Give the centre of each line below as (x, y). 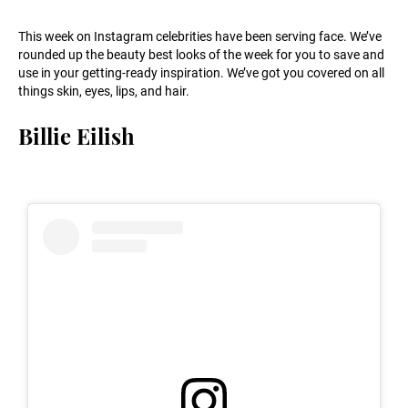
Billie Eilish (76, 136)
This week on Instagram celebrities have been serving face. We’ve (200, 36)
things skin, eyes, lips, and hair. (104, 91)
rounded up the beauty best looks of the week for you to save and (201, 55)
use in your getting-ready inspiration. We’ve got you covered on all (201, 73)
